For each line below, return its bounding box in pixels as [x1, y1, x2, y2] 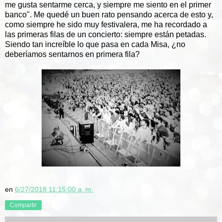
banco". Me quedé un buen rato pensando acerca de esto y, [5, 10, 213, 19]
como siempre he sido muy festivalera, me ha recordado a [5, 20, 207, 29]
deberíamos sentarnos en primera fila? [5, 50, 140, 58]
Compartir [10, 201, 37, 209]
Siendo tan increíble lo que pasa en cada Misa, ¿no [5, 40, 185, 49]
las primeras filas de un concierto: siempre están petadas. [5, 30, 206, 39]
